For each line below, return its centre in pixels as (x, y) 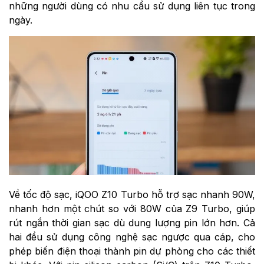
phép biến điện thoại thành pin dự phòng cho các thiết (132, 251)
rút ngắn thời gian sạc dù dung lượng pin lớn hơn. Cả (132, 222)
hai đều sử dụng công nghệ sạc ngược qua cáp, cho (132, 237)
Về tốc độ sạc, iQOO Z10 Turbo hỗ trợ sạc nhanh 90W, (132, 194)
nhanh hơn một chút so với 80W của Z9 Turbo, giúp (132, 208)
